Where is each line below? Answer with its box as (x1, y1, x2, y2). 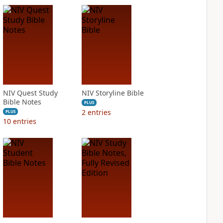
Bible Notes (2, 97, 41, 107)
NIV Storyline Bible (81, 88, 144, 98)
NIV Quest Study (2, 88, 58, 98)
